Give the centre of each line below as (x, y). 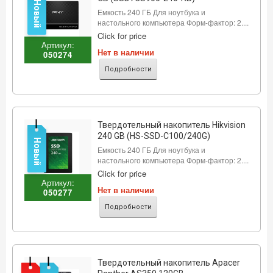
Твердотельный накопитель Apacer (168, 263)
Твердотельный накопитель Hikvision (171, 125)
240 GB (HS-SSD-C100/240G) (154, 136)
